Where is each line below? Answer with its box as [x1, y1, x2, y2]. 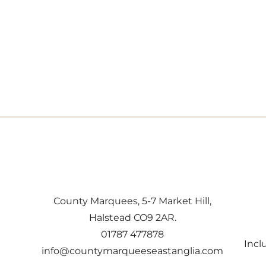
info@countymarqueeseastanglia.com [42, 245, 223, 256]
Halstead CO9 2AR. [88, 211, 176, 223]
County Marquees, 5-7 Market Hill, [53, 195, 211, 207]
